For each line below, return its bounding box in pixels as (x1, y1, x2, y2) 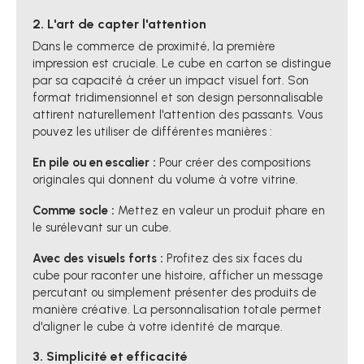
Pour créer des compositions (156, 154, 310, 170)
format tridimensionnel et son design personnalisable (32, 89, 323, 105)
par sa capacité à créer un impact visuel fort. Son (32, 72, 309, 88)
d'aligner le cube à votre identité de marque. (32, 318, 283, 334)
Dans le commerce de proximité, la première (32, 38, 275, 54)
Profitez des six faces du (163, 250, 302, 266)
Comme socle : (32, 202, 115, 218)
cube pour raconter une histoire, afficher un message (32, 267, 323, 283)
